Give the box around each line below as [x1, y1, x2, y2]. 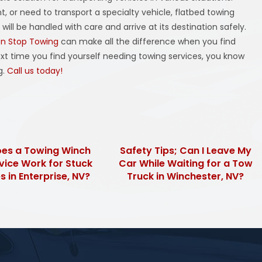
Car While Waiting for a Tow [118, 157, 253, 170]
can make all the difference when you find [58, 36, 236, 47]
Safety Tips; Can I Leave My [119, 144, 251, 157]
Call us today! [7, 65, 63, 77]
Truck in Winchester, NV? [127, 170, 244, 183]
